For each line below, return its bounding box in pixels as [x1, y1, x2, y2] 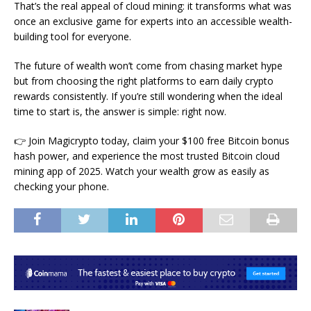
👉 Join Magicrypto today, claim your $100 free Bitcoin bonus [14, 133, 289, 147]
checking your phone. [14, 179, 109, 193]
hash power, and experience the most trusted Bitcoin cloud [14, 149, 280, 162]
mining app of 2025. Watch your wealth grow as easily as [14, 164, 269, 178]
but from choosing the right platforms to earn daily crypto [14, 74, 274, 87]
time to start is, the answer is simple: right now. [14, 104, 226, 118]
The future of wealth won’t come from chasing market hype [14, 58, 283, 72]
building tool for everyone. [14, 29, 131, 43]
